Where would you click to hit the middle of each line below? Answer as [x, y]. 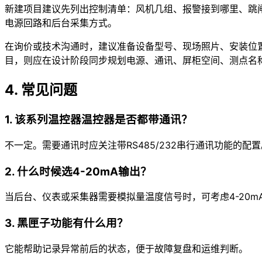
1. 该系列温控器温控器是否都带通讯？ [99, 120]
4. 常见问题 [41, 90]
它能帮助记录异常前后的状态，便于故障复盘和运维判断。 [126, 248]
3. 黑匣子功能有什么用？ [66, 223]
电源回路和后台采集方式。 [61, 23]
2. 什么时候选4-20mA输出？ [78, 171]
